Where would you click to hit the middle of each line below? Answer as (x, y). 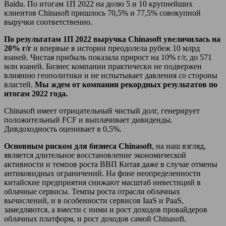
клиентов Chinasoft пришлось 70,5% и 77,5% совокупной (102, 13)
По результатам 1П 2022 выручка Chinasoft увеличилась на (112, 39)
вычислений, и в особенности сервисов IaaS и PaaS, (94, 200)
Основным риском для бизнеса (61, 146)
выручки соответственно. (48, 22)
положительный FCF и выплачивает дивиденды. (88, 120)
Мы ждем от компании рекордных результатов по (126, 84)
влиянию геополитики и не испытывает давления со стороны (111, 75)
